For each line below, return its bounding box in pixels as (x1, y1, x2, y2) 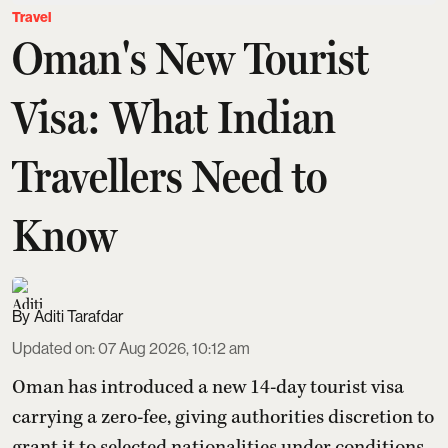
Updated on (12, 339, 92, 359)
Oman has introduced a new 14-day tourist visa (12, 375, 404, 401)
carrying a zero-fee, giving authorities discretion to (12, 405, 434, 431)
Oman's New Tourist (12, 31, 369, 86)
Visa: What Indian (12, 90, 336, 145)
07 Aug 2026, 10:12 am (98, 339, 250, 359)
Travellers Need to (12, 149, 327, 204)
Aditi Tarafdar (34, 307, 123, 327)
